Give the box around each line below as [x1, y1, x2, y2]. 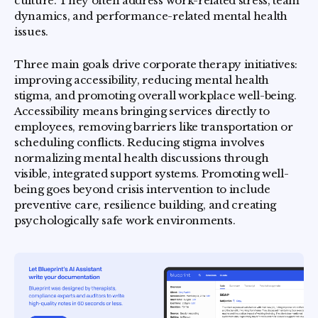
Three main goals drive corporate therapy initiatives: [14, 57, 298, 71]
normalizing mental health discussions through [14, 151, 269, 165]
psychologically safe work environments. [14, 214, 236, 227]
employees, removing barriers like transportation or [14, 120, 293, 133]
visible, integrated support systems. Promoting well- [14, 167, 289, 180]
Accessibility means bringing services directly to [14, 104, 270, 118]
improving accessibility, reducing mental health [14, 73, 269, 87]
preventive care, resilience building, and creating [14, 198, 277, 212]
